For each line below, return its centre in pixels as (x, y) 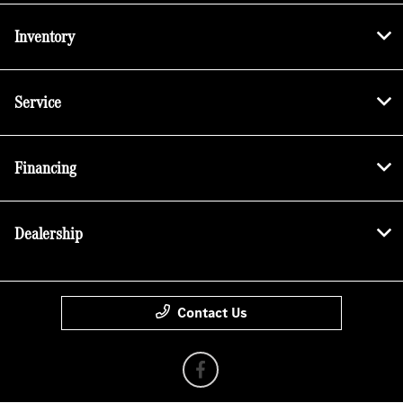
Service (38, 103)
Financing (45, 168)
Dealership (49, 234)
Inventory (45, 37)
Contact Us (212, 313)
